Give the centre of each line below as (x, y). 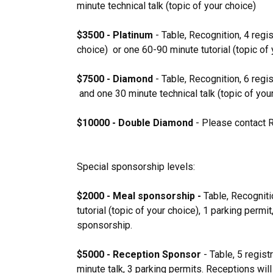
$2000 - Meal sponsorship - (140, 196)
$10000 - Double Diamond (135, 123)
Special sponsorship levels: (136, 167)
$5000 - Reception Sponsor (140, 254)
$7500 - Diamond (116, 79)
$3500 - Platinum (116, 35)
